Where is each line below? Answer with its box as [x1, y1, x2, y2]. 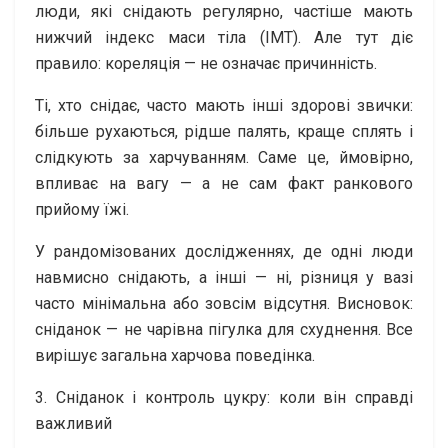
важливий [35, 413, 112, 433]
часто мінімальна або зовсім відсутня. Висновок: [35, 293, 413, 313]
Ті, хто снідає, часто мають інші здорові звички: [35, 95, 413, 115]
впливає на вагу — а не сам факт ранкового [35, 173, 413, 193]
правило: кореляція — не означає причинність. [35, 53, 377, 73]
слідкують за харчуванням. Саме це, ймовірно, [35, 147, 413, 167]
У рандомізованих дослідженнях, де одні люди [35, 241, 413, 261]
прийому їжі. [35, 199, 129, 219]
